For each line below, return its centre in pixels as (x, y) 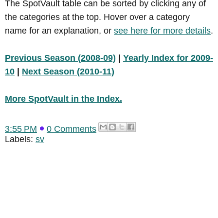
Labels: (20, 139)
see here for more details (162, 30)
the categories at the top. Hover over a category (97, 17)
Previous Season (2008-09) (60, 58)
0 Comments (72, 129)
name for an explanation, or (59, 30)
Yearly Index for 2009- (168, 58)
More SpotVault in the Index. (64, 99)
